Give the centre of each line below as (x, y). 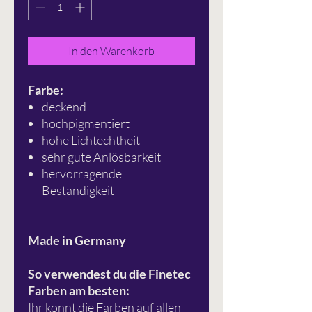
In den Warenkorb (111, 51)
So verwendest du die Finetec (109, 274)
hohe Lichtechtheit (91, 140)
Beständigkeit (78, 190)
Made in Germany (77, 241)
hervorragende (82, 174)
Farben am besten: (79, 291)
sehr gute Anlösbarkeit (101, 157)
